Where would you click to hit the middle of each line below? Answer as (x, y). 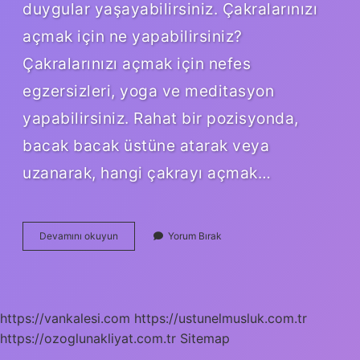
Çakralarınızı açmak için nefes (137, 63)
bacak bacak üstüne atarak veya (146, 145)
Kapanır (135, 278)
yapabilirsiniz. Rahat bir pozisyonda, (161, 118)
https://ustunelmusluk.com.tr (221, 318)
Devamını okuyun (79, 235)
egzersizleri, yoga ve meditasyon (148, 90)
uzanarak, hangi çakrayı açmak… (147, 172)
